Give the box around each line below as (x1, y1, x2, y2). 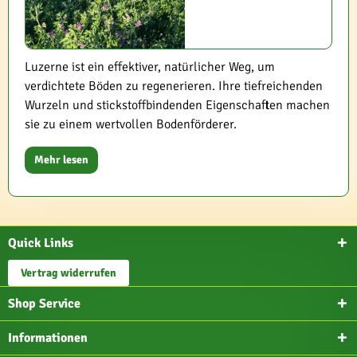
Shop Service (8, 296, 80, 312)
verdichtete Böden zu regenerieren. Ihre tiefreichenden (25, 78, 323, 94)
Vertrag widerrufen (21, 266, 116, 280)
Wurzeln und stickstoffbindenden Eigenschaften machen (25, 97, 330, 113)
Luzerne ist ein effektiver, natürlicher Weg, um (25, 59, 275, 75)
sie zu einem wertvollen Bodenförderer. (25, 116, 237, 132)
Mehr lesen (34, 153, 88, 167)
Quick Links (8, 235, 73, 251)
